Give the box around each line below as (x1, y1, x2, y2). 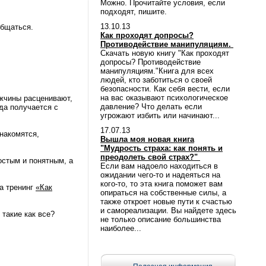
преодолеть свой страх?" (100, 153, 200, 161)
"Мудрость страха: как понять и (100, 144, 223, 153)
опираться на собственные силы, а (100, 188, 226, 197)
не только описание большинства (100, 215, 221, 224)
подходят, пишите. (100, 7, 172, 16)
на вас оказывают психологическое (100, 93, 228, 102)
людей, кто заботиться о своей (100, 75, 212, 84)
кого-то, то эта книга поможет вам (100, 179, 223, 188)
